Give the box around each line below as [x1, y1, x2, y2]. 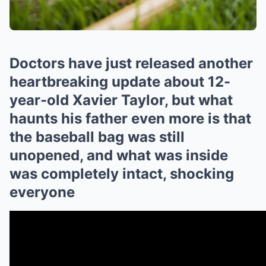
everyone [9, 183, 75, 201]
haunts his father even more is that [9, 110, 251, 128]
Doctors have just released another [9, 55, 253, 72]
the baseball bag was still [9, 128, 185, 146]
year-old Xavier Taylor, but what [9, 91, 233, 109]
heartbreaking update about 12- [9, 73, 230, 91]
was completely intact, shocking [9, 165, 234, 183]
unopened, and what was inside [9, 147, 228, 164]
